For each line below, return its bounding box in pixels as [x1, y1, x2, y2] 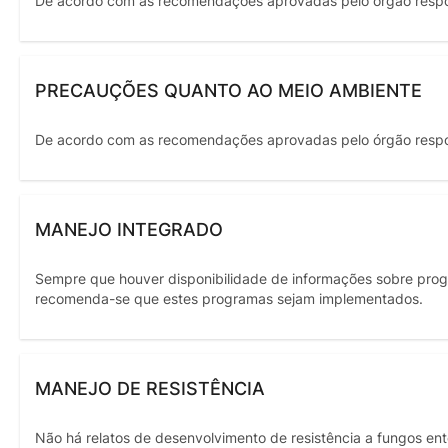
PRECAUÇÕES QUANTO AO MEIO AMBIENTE [35, 79, 422, 101]
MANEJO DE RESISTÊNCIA [35, 377, 265, 399]
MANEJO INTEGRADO [35, 218, 223, 240]
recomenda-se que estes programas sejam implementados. [35, 290, 423, 307]
